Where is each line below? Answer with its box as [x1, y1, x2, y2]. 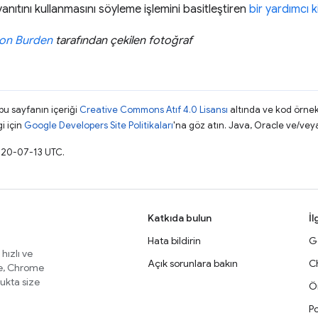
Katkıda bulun [148, 212, 212, 224]
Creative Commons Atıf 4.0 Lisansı [79, 104, 228, 116]
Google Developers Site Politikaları [24, 119, 173, 131]
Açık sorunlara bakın [148, 257, 238, 270]
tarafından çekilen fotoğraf [53, 33, 192, 48]
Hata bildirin [148, 234, 201, 247]
